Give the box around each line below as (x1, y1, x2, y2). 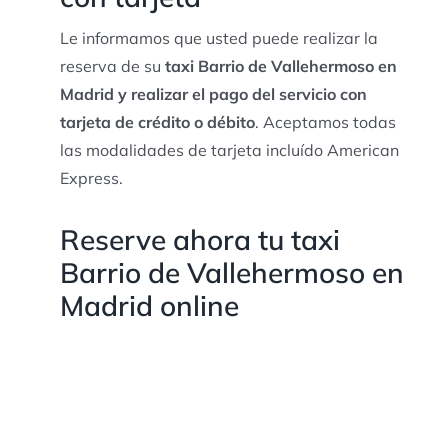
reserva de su (59, 55, 165, 76)
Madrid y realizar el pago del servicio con (59, 83, 367, 104)
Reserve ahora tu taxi (59, 221, 340, 257)
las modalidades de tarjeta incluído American (59, 139, 399, 160)
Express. (59, 167, 123, 188)
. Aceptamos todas (254, 111, 396, 132)
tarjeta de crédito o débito (59, 111, 255, 132)
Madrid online (59, 287, 239, 323)
